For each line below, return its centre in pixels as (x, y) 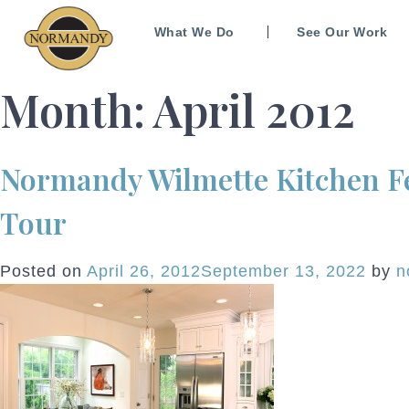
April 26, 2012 (144, 271)
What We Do (194, 32)
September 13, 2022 (283, 271)
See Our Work (342, 32)
